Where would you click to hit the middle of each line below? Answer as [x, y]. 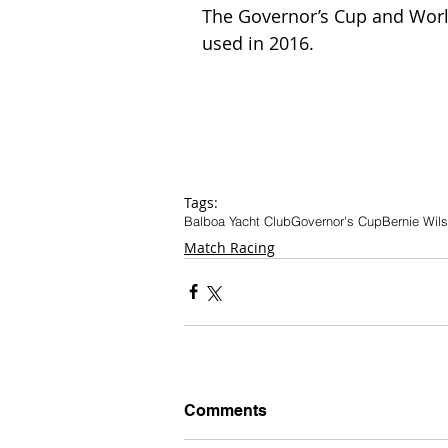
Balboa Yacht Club [237, 220]
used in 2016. [263, 42]
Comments [225, 410]
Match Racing [229, 247]
